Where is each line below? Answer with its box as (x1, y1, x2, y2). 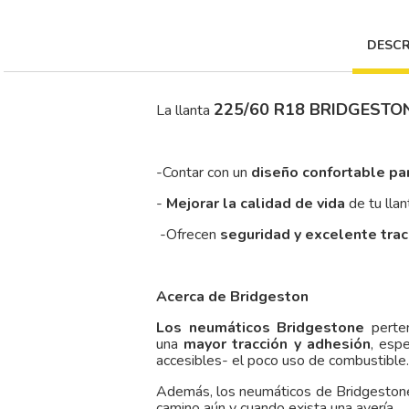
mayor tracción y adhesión (184, 334, 371, 355)
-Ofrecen (156, 225, 220, 246)
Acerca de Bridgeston (156, 287, 309, 308)
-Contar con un (156, 163, 251, 184)
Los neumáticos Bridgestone (156, 318, 365, 339)
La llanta (156, 100, 214, 121)
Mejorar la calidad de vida (166, 194, 345, 215)
